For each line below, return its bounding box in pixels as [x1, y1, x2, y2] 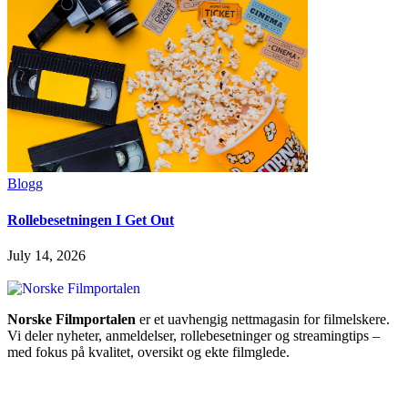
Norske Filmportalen [7, 311, 136, 327]
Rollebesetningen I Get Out [7, 211, 174, 228]
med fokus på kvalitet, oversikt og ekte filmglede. [7, 343, 290, 360]
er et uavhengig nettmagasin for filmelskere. [136, 311, 390, 327]
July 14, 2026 [7, 247, 86, 263]
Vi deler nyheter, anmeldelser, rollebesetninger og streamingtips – [7, 327, 380, 343]
